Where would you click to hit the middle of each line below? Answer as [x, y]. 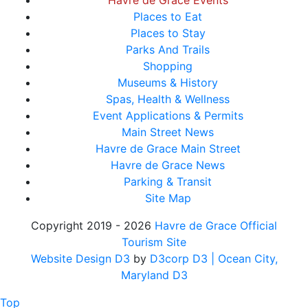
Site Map [168, 198]
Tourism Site [154, 242]
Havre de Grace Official [216, 225]
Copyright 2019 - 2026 [93, 225]
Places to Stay [168, 33]
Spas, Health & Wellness [168, 99]
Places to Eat [168, 16]
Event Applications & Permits [168, 115]
